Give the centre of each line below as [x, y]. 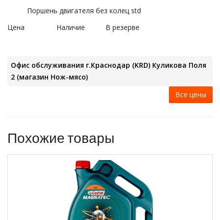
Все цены [191, 95]
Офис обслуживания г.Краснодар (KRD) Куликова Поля [109, 65]
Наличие [71, 27]
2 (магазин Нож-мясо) [49, 77]
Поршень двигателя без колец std [84, 11]
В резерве [123, 27]
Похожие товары [61, 137]
